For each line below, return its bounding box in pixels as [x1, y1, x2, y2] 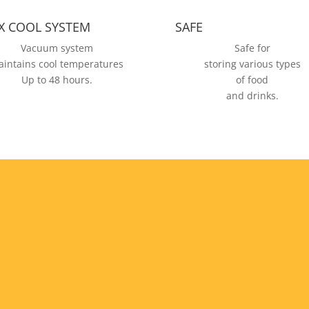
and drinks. [226, 89, 279, 103]
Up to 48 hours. [21, 73, 92, 87]
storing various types [203, 57, 301, 71]
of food [236, 73, 269, 87]
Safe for [234, 41, 270, 55]
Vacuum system [20, 41, 93, 55]
